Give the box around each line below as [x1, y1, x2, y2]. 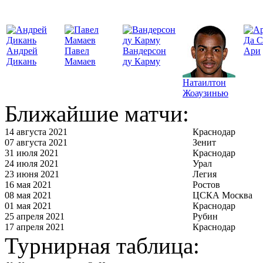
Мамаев [65, 56, 96, 66]
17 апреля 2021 [5, 221, 65, 232]
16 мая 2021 [5, 179, 52, 190]
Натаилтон [183, 77, 226, 87]
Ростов [193, 179, 220, 190]
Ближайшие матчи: [5, 100, 189, 126]
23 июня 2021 [5, 168, 59, 179]
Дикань [6, 56, 36, 66]
